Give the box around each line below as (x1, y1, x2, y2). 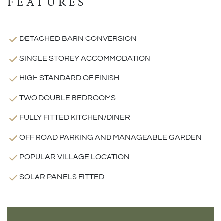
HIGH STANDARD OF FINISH (19, 74, 119, 82)
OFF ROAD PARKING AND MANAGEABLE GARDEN (19, 133, 202, 141)
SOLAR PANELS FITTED (19, 172, 104, 181)
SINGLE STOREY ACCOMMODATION (19, 54, 150, 62)
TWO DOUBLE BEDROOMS (19, 93, 116, 102)
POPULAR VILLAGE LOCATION (19, 152, 130, 161)
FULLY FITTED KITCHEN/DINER (19, 113, 130, 121)
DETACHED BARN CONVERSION (19, 34, 137, 42)
